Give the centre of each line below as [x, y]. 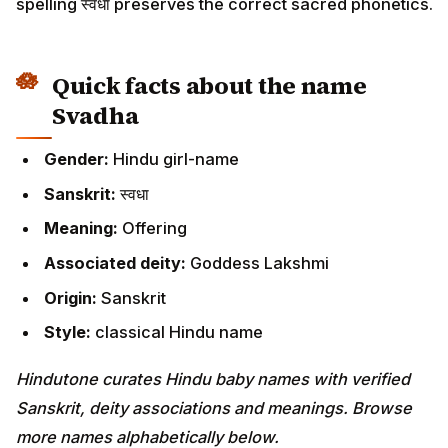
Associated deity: [117, 262]
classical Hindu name [179, 332]
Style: [69, 332]
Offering [154, 228]
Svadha [95, 115]
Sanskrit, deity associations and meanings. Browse [214, 407]
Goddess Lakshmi [259, 262]
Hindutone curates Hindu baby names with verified [213, 378]
